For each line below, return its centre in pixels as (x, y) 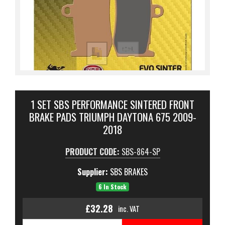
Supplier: (94, 172)
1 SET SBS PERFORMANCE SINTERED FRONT (113, 104)
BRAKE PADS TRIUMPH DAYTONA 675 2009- (113, 117)
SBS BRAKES (129, 172)
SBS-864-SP (141, 152)
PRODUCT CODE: (93, 152)
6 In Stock (113, 187)
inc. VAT (129, 208)
